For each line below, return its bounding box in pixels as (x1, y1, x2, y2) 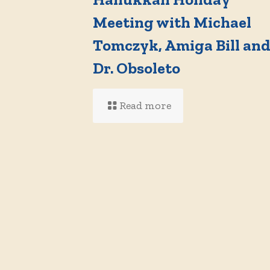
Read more (119, 99, 171, 112)
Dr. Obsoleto (93, 58, 180, 78)
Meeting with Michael (93, 13, 251, 32)
